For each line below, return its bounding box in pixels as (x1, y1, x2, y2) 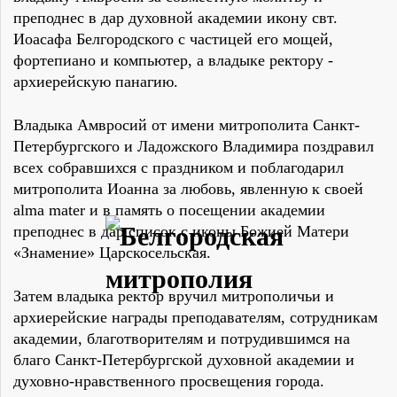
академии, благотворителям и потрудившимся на (13, 330, 350, 348)
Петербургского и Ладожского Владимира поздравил (13, 137, 374, 156)
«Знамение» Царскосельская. (13, 244, 211, 262)
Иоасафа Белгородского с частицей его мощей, (13, 30, 333, 49)
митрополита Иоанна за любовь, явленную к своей (13, 180, 363, 198)
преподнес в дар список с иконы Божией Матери (13, 222, 349, 241)
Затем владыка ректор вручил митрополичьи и (13, 287, 334, 306)
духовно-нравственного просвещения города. (13, 372, 324, 391)
